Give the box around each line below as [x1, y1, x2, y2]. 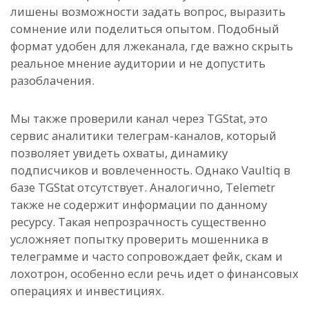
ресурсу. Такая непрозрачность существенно [10, 214, 266, 230]
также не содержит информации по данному [10, 197, 267, 213]
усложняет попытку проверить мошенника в [10, 231, 268, 248]
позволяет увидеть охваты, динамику [10, 145, 228, 161]
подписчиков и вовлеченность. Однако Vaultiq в [10, 162, 290, 179]
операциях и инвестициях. [10, 283, 164, 299]
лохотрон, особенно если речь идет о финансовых [10, 266, 299, 282]
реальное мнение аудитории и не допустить [10, 55, 266, 72]
